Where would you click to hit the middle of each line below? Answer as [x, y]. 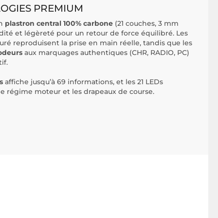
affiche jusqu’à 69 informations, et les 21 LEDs [83, 82]
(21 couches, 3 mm [146, 23]
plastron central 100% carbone [59, 23]
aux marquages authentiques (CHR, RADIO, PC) [106, 53]
